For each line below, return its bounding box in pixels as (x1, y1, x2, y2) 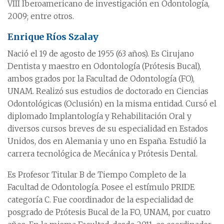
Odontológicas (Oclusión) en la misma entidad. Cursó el (7, 99, 216, 108)
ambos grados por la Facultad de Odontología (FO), (7, 74, 194, 83)
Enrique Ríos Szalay (7, 31, 98, 42)
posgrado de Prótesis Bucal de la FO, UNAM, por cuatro (7, 207, 210, 217)
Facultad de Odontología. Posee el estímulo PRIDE (7, 182, 194, 192)
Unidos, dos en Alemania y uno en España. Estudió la (7, 136, 206, 146)
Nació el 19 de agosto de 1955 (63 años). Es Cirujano (7, 49, 194, 58)
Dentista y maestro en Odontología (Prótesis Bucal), (7, 61, 201, 71)
